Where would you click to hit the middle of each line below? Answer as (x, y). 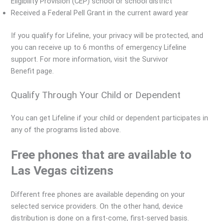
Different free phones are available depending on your (98, 195)
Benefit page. (33, 71)
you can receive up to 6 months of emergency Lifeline (99, 47)
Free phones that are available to (101, 155)
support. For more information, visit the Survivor (90, 59)
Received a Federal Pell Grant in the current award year (100, 13)
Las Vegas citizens (62, 171)
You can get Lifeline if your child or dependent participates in (110, 118)
